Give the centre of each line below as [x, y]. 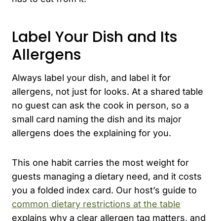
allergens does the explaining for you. [92, 133]
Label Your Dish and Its [94, 37]
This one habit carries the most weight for [100, 162]
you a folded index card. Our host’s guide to [104, 190]
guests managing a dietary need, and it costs [107, 176]
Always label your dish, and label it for [91, 77]
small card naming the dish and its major [97, 119]
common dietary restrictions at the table [96, 204]
